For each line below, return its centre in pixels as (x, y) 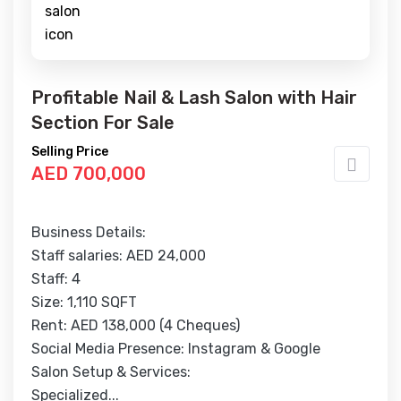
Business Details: (89, 232)
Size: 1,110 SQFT (84, 302)
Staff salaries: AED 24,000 (119, 255)
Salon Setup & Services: (111, 371)
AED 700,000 (89, 173)
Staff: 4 (56, 278)
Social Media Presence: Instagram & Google (176, 348)
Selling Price (70, 151)
